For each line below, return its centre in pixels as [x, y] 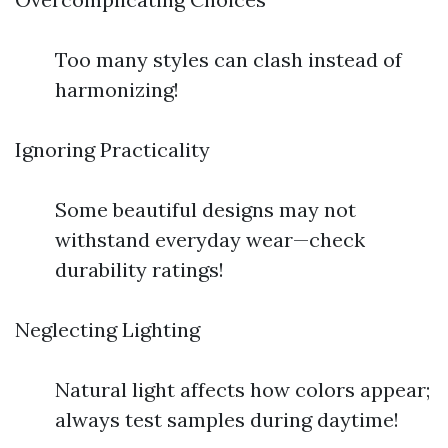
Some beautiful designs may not [205, 209]
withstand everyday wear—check [210, 239]
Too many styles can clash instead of [228, 59]
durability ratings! [139, 269]
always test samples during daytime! [227, 419]
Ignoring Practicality [112, 149]
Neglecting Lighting [107, 329]
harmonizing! [117, 89]
